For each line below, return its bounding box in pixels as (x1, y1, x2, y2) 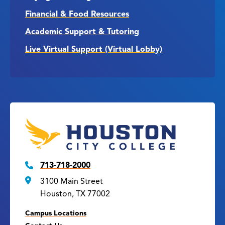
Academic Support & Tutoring (25, 27, 139, 37)
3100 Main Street (40, 176, 103, 186)
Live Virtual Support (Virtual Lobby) (25, 44, 162, 54)
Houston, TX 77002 (40, 189, 110, 199)
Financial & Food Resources (25, 9, 129, 19)
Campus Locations (25, 209, 86, 217)
